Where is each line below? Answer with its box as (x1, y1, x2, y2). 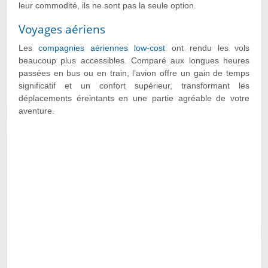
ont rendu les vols (165, 44, 250, 53)
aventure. (19, 106, 54, 116)
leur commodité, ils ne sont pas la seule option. (19, 1, 196, 11)
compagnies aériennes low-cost (38, 44, 166, 53)
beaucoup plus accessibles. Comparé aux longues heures (19, 56, 249, 66)
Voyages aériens (19, 22, 105, 38)
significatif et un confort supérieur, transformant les (19, 81, 249, 91)
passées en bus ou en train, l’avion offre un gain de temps (19, 69, 249, 78)
